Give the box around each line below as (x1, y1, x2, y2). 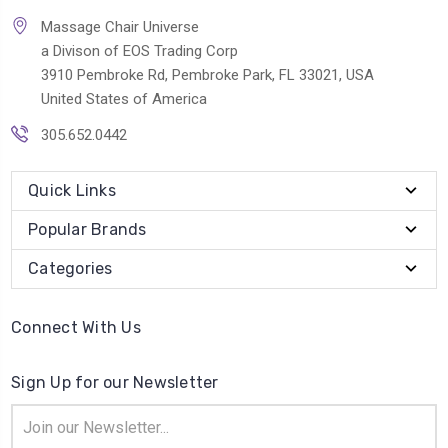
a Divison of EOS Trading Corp (41, 41, 238, 60)
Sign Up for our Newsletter (11, 372, 219, 392)
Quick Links (28, 180, 116, 200)
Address (11, 426, 64, 443)
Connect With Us (11, 317, 141, 337)
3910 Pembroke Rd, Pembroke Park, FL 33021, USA (41, 65, 374, 84)
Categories (28, 258, 113, 278)
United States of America (41, 89, 207, 108)
